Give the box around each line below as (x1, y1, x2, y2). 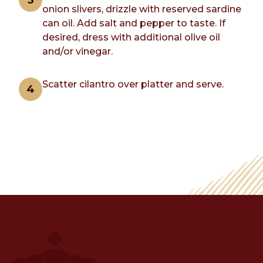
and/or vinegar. (42, 46, 113, 58)
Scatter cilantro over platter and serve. (42, 79, 224, 90)
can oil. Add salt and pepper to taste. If (42, 18, 225, 29)
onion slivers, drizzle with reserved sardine (42, 4, 241, 15)
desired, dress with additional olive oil (42, 32, 220, 43)
